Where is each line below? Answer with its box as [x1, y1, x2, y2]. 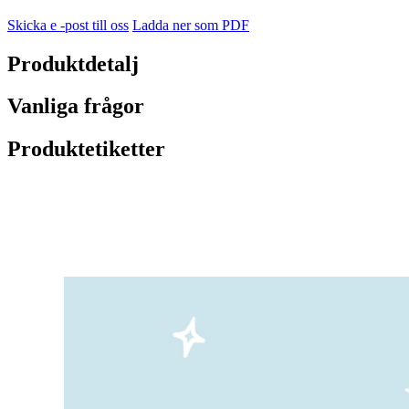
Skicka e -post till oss [7, 16, 129, 33]
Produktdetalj [7, 51, 139, 76]
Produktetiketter [7, 137, 165, 162]
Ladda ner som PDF [132, 16, 249, 33]
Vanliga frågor [7, 94, 144, 119]
